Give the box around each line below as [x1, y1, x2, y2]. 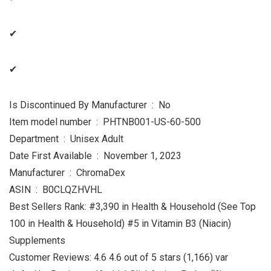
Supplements [9, 235, 65, 247]
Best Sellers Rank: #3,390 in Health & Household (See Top [9, 201, 256, 213]
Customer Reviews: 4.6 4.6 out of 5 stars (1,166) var [9, 252, 228, 264]
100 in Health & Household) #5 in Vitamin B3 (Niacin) [9, 218, 231, 230]
